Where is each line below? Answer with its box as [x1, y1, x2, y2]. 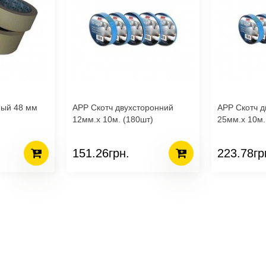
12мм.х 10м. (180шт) [72, 115, 153, 124]
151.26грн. [72, 146, 129, 160]
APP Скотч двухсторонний [72, 103, 173, 112]
